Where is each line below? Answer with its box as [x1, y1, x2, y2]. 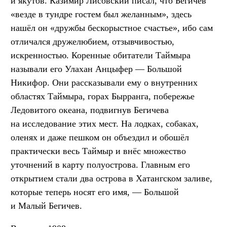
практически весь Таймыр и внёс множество [11, 146, 186, 157]
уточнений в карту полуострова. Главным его [11, 160, 190, 170]
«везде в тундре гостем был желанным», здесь [11, 9, 192, 20]
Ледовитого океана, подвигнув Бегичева [11, 105, 169, 116]
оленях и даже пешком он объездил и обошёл [11, 132, 189, 143]
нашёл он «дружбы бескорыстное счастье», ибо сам [11, 23, 213, 33]
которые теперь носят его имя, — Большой [11, 187, 179, 198]
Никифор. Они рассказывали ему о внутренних [11, 78, 198, 88]
